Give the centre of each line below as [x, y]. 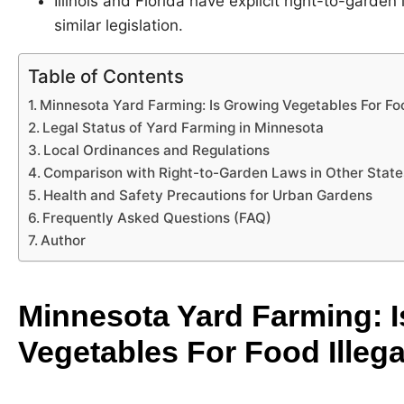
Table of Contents [106, 77]
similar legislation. [119, 26]
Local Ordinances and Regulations [157, 151]
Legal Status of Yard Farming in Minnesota [184, 128]
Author [64, 241]
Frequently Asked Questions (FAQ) [157, 218]
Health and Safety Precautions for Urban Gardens [208, 196]
